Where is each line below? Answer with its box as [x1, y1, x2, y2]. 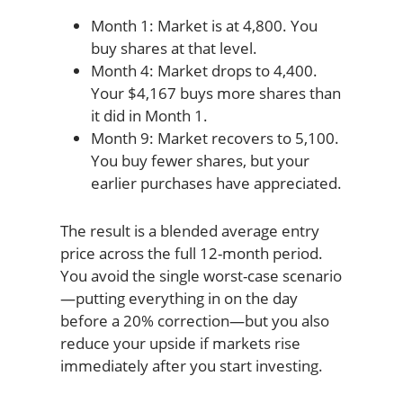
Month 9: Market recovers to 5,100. [90, 127, 339, 148]
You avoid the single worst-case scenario [59, 264, 342, 286]
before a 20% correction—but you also [59, 309, 329, 331]
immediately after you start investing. [59, 354, 323, 376]
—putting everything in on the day [59, 287, 298, 309]
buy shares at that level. [90, 37, 257, 58]
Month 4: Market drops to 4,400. [90, 59, 318, 81]
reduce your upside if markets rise [59, 332, 300, 354]
